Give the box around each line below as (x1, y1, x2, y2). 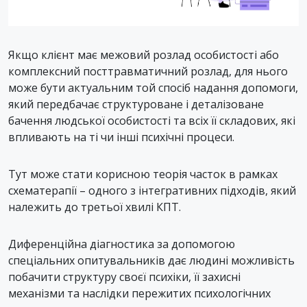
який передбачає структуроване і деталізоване (8, 96, 264, 112)
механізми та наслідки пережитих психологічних (8, 285, 271, 301)
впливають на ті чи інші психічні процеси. (8, 129, 234, 145)
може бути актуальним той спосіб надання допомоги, (8, 79, 298, 95)
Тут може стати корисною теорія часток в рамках (8, 166, 278, 182)
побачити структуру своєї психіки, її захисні (8, 269, 241, 284)
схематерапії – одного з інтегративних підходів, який (8, 182, 296, 198)
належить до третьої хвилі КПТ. (8, 199, 184, 214)
